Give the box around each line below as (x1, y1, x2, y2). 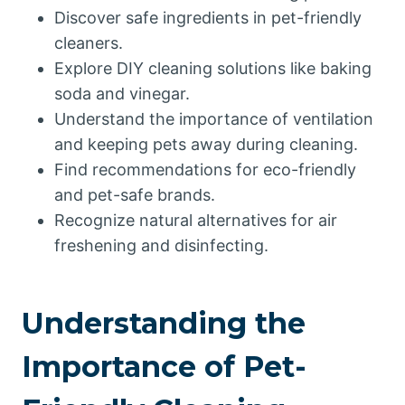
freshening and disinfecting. (54, 236, 268, 255)
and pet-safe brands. (54, 185, 215, 204)
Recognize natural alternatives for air (54, 211, 337, 230)
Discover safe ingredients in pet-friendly (54, 8, 362, 27)
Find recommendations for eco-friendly (54, 160, 356, 179)
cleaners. (54, 33, 123, 52)
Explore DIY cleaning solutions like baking (54, 59, 372, 78)
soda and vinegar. (54, 84, 190, 103)
